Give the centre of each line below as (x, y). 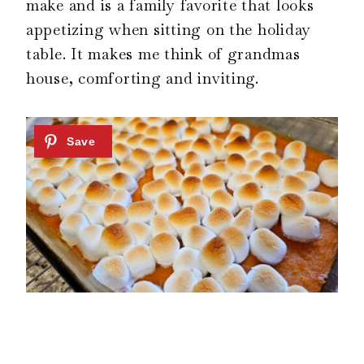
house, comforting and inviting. (143, 78)
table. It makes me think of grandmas (163, 54)
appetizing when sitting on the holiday (169, 29)
